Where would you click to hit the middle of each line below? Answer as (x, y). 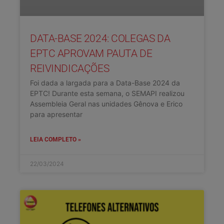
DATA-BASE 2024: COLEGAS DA (100, 39)
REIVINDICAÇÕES (70, 69)
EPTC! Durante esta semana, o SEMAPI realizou (107, 93)
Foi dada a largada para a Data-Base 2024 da (105, 83)
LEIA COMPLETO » (55, 140)
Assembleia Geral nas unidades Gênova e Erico (106, 104)
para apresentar (56, 114)
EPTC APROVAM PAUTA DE (91, 54)
